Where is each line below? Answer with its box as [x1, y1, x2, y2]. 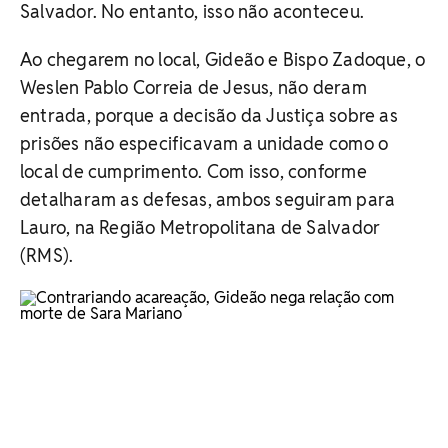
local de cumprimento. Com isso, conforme [20, 159, 367, 183]
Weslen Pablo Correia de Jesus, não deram [20, 75, 367, 99]
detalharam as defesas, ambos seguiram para [20, 187, 396, 211]
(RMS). [20, 243, 74, 267]
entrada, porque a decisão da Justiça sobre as [20, 103, 398, 127]
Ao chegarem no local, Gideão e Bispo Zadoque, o [20, 47, 426, 71]
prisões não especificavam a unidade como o [20, 131, 389, 155]
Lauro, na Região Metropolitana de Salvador [20, 215, 381, 239]
